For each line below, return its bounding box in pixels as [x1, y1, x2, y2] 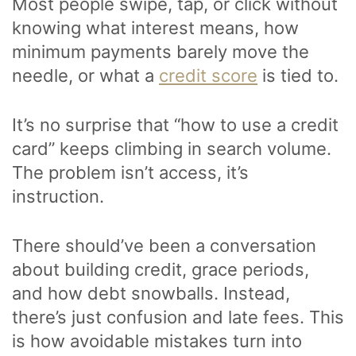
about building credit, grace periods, [12, 259, 309, 281]
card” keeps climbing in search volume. [12, 138, 331, 160]
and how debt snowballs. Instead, [12, 283, 290, 304]
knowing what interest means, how [12, 17, 299, 39]
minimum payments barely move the [12, 41, 309, 63]
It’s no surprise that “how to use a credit [12, 114, 339, 136]
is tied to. [257, 65, 343, 87]
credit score [159, 65, 257, 87]
